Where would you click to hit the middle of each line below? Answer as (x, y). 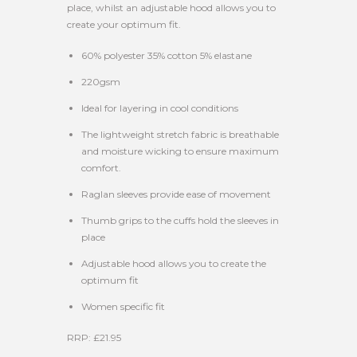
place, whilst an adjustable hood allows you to (171, 8)
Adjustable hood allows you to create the (174, 264)
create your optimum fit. (124, 25)
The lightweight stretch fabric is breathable (180, 135)
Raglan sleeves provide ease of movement (176, 194)
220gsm (101, 82)
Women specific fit (123, 307)
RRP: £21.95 (94, 338)
